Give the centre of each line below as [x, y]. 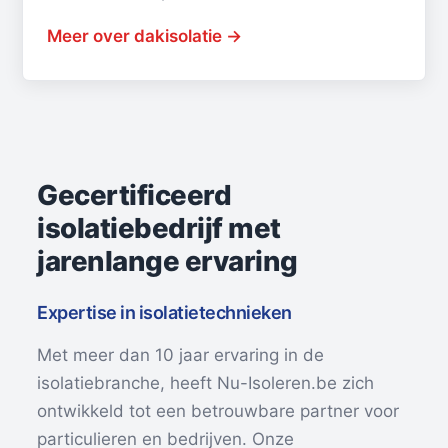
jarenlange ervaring [167, 261]
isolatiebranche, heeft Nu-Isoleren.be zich [206, 383]
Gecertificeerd [134, 195]
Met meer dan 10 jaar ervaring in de [181, 355]
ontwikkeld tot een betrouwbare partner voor [218, 411]
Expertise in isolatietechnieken [164, 313]
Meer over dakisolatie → [145, 36]
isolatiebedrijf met [159, 228]
